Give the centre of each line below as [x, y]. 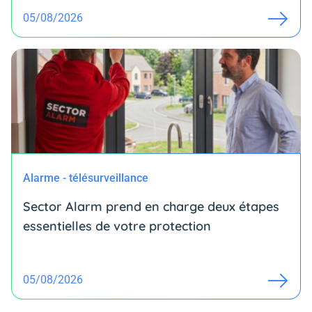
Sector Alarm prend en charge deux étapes [151, 206]
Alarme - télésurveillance [86, 178]
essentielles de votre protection [117, 226]
